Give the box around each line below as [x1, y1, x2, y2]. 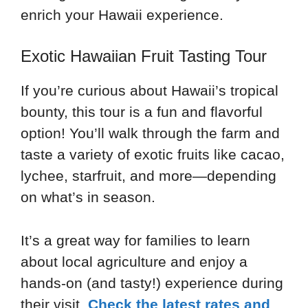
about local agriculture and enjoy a [21, 253, 247, 269]
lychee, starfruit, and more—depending [21, 168, 276, 184]
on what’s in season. [21, 189, 155, 206]
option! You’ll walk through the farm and [21, 125, 280, 142]
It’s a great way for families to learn [21, 232, 250, 248]
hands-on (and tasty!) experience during [21, 274, 283, 291]
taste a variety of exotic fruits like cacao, [21, 146, 285, 163]
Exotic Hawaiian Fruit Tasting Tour [21, 47, 267, 66]
